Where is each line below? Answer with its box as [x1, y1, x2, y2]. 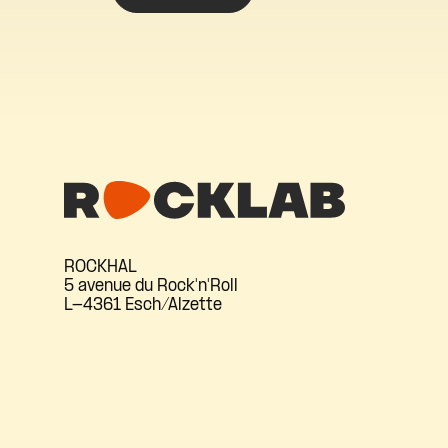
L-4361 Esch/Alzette [64, 297, 222, 315]
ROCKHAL [64, 259, 137, 277]
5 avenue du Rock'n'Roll [64, 278, 238, 296]
